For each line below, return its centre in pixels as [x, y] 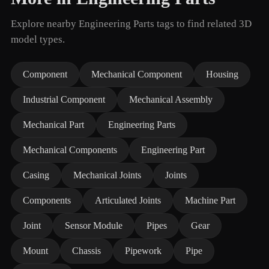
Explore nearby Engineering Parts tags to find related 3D [131, 24]
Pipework [143, 251]
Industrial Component [64, 99]
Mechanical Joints [107, 175]
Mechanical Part [53, 125]
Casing [36, 175]
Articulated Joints [128, 200]
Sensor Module [94, 225]
